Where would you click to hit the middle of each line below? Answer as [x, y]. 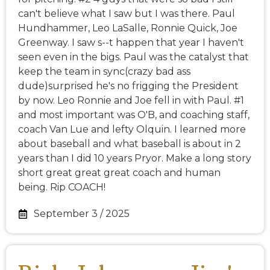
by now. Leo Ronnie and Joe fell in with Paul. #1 [131, 101]
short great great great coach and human [119, 173]
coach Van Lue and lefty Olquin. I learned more [132, 130]
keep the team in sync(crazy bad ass [104, 72]
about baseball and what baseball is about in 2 [130, 144]
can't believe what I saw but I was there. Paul [127, 14]
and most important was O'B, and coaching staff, [134, 115]
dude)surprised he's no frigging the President [128, 86]
